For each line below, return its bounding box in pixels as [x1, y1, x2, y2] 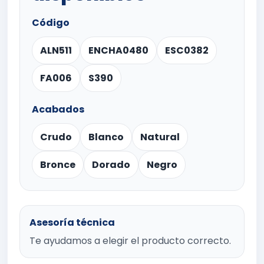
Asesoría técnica [29, 215, 115, 229]
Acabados [32, 102, 84, 116]
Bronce [40, 157, 75, 171]
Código [32, 15, 70, 29]
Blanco [88, 130, 124, 144]
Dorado [92, 157, 130, 171]
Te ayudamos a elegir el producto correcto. [29, 233, 231, 247]
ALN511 [40, 43, 72, 57]
